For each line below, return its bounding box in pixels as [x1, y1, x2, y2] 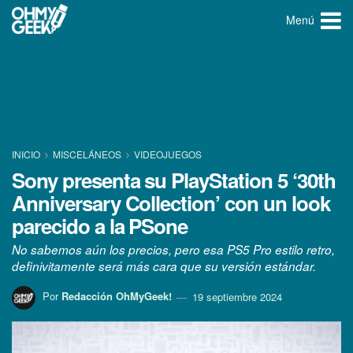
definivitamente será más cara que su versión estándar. [12, 258, 316, 275]
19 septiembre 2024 [192, 288, 282, 304]
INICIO [12, 147, 43, 161]
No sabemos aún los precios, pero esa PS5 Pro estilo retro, [12, 241, 335, 258]
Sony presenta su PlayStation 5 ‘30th [12, 165, 336, 195]
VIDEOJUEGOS [134, 147, 202, 161]
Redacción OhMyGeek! [61, 288, 172, 304]
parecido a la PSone [12, 211, 188, 240]
